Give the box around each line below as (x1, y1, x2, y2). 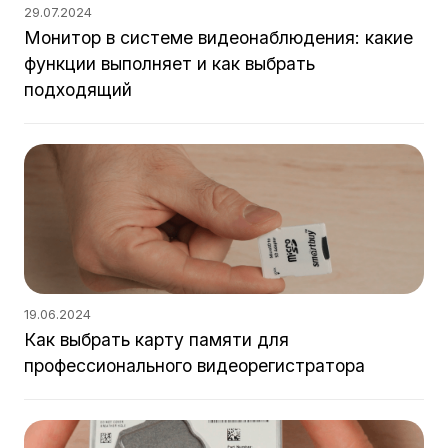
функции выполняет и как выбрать (24, 53, 315, 74)
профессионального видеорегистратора (24, 355, 365, 376)
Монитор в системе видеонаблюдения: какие (24, 27, 413, 48)
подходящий (24, 79, 132, 100)
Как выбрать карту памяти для (24, 329, 289, 350)
